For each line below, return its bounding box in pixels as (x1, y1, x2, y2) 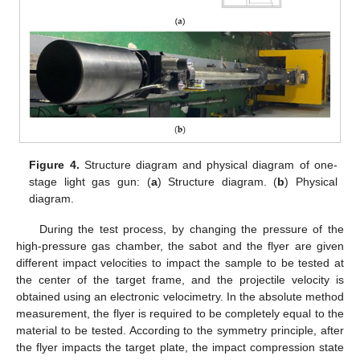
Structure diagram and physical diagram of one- (79, 157, 337, 171)
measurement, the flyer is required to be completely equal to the (16, 306, 344, 320)
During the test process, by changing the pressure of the (39, 222, 344, 235)
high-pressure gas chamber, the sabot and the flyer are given (16, 239, 344, 252)
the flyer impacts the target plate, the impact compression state (16, 340, 344, 354)
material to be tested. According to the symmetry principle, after (16, 323, 344, 337)
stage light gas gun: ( (29, 174, 151, 188)
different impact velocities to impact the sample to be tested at (16, 256, 344, 269)
